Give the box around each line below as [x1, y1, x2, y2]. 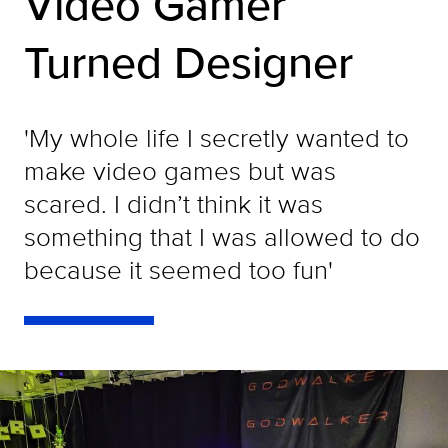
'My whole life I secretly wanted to [24, 119, 409, 156]
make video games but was [24, 152, 336, 189]
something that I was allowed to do [24, 218, 420, 255]
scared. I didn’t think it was [24, 185, 323, 222]
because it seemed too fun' [24, 251, 333, 288]
